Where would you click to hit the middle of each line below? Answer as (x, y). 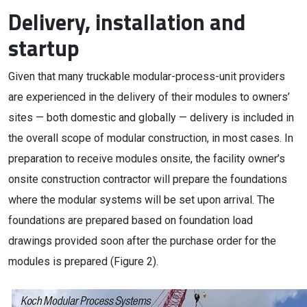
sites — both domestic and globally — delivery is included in (151, 118)
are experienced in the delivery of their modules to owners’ (149, 97)
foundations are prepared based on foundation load (131, 220)
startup (44, 48)
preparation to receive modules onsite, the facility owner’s (147, 159)
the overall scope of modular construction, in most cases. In (151, 138)
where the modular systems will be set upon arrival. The (142, 200)
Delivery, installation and (127, 22)
